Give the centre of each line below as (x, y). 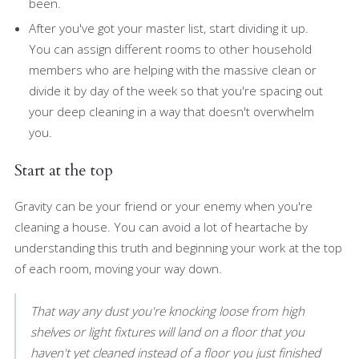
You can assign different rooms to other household (170, 48)
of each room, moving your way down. (120, 268)
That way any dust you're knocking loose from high (167, 311)
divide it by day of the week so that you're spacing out (176, 90)
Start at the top (64, 170)
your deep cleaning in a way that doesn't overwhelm (171, 111)
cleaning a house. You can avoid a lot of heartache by (161, 226)
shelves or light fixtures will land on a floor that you (167, 331)
